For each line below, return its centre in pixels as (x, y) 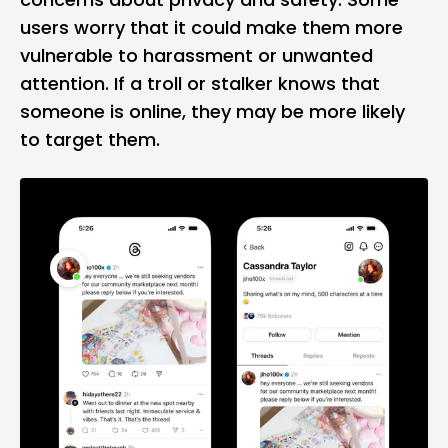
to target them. (90, 139)
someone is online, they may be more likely (212, 111)
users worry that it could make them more (211, 27)
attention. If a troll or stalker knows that (200, 83)
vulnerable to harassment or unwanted (196, 55)
